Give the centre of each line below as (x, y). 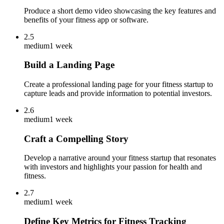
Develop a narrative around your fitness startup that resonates (120, 158)
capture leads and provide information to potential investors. (118, 93)
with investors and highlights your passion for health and (113, 167)
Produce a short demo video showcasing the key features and (120, 10)
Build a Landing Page (69, 65)
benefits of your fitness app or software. (86, 19)
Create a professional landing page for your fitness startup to (118, 84)
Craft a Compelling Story (76, 138)
